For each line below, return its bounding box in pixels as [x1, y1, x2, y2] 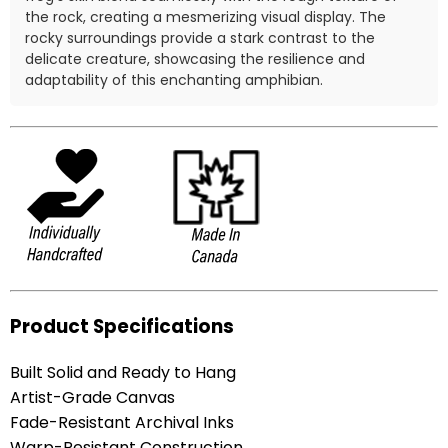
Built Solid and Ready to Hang [10, 360, 236, 384]
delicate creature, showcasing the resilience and [25, 49, 365, 70]
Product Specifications [10, 313, 234, 341]
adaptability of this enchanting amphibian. [25, 70, 323, 91]
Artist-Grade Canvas [10, 385, 175, 409]
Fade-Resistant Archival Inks [10, 410, 234, 434]
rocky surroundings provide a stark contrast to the [25, 28, 375, 49]
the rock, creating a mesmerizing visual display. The [25, 7, 386, 28]
